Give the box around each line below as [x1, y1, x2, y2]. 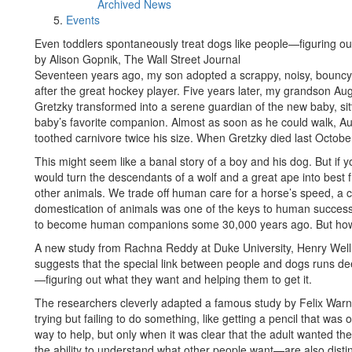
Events [66, 12, 100, 27]
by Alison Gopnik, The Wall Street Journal [35, 51, 240, 67]
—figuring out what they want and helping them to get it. [35, 271, 312, 287]
